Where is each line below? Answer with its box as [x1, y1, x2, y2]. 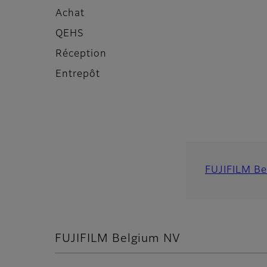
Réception [55, 49, 107, 60]
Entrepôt [55, 70, 100, 80]
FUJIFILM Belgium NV [55, 233, 181, 245]
